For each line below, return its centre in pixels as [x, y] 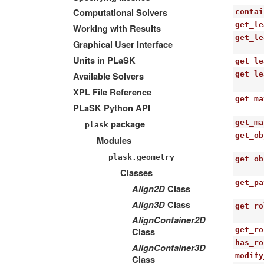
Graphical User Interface [123, 45]
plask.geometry [141, 157]
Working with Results [117, 29]
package [127, 124]
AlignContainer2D [169, 220]
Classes [136, 173]
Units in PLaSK [104, 61]
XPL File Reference [112, 93]
